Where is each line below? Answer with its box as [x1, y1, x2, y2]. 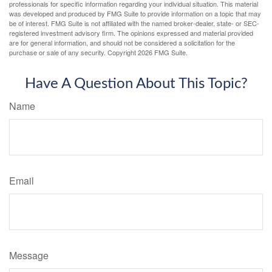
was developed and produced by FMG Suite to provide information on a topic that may [9, 8, 261, 18]
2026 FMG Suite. [138, 47, 188, 57]
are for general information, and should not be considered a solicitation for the [9, 37, 235, 47]
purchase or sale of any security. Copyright [9, 47, 138, 57]
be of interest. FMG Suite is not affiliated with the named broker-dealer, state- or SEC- [9, 18, 259, 28]
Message [9, 248, 49, 262]
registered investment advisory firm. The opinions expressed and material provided [9, 27, 253, 38]
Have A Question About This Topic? [24, 76, 248, 91]
